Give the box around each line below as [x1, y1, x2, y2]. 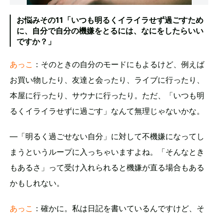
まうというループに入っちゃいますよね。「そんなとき [10, 146, 204, 157]
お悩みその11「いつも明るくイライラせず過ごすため [17, 15, 203, 25]
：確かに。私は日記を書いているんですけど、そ [33, 203, 204, 213]
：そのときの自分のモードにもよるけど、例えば [33, 59, 204, 69]
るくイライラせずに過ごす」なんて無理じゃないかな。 [10, 106, 204, 116]
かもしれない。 [10, 178, 64, 188]
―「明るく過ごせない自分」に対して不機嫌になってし [10, 131, 204, 141]
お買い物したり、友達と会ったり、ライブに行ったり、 [10, 74, 204, 85]
